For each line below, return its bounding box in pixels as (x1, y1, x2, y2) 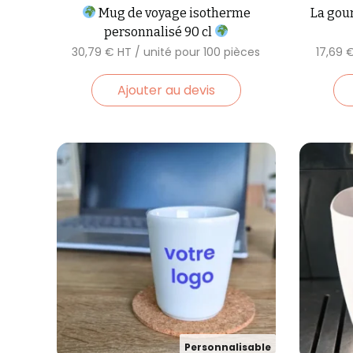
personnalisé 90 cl (103, 24, 214, 39)
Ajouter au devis (117, 80, 215, 99)
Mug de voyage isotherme (95, 5, 251, 20)
